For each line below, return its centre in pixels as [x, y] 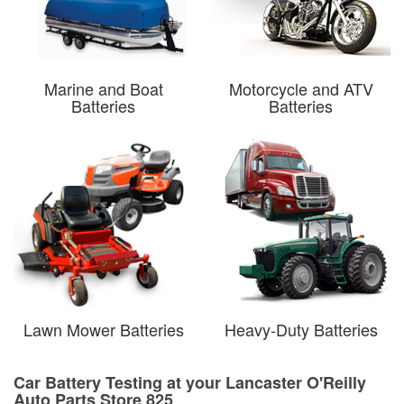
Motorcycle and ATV [301, 88]
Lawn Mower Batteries [103, 329]
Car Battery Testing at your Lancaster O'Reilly [190, 382]
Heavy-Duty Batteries [301, 329]
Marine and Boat [103, 88]
